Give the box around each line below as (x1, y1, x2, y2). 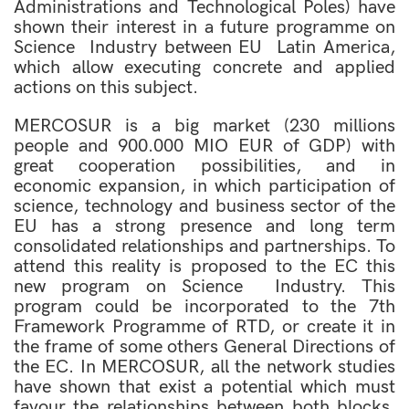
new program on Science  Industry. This (14, 276, 395, 298)
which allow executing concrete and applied (14, 57, 395, 79)
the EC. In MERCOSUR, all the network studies (14, 356, 395, 378)
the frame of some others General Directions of (14, 336, 395, 358)
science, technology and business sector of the (14, 195, 395, 217)
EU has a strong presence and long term (14, 215, 395, 237)
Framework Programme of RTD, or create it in (14, 316, 395, 338)
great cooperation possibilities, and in (14, 155, 395, 177)
